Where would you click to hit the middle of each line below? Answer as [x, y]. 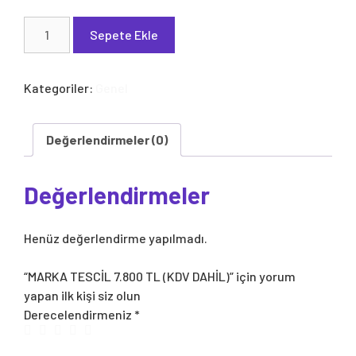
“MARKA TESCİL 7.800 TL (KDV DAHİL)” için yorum [160, 276]
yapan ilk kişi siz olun [82, 295]
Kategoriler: [60, 88]
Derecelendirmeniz [79, 314]
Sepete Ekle [124, 35]
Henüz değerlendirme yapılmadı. [116, 238]
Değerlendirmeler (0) [107, 139]
